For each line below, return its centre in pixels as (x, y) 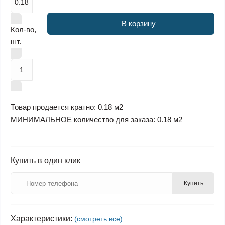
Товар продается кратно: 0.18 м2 (67, 107)
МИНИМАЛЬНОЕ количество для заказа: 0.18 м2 (96, 119)
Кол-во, (23, 29)
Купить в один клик (45, 160)
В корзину (138, 23)
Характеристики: (41, 219)
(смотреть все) (98, 219)
